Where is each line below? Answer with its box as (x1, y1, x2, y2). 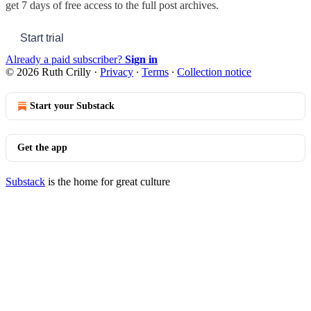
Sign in (125, 53, 158, 65)
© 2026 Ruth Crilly (6, 65, 91, 78)
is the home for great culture (45, 175, 170, 187)
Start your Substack (30, 100, 115, 111)
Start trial (20, 31, 64, 44)
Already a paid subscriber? (6, 53, 125, 65)
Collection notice (177, 65, 251, 78)
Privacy (100, 65, 133, 78)
